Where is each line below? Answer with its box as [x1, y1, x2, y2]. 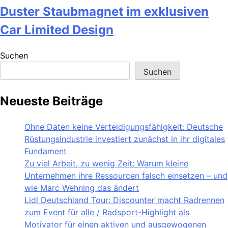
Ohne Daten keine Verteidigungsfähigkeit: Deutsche [24, 122, 223, 132]
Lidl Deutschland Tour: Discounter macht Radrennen [24, 195, 224, 206]
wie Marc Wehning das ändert [24, 183, 139, 193]
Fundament [24, 146, 67, 157]
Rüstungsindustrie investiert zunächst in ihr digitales [24, 134, 225, 145]
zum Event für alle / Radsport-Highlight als [24, 207, 189, 218]
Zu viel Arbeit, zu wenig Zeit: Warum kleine [24, 158, 188, 169]
